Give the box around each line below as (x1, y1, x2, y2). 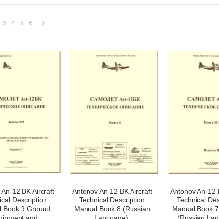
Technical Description (79, 196, 145, 204)
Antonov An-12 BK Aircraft (72, 187, 152, 195)
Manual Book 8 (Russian (74, 205, 150, 213)
